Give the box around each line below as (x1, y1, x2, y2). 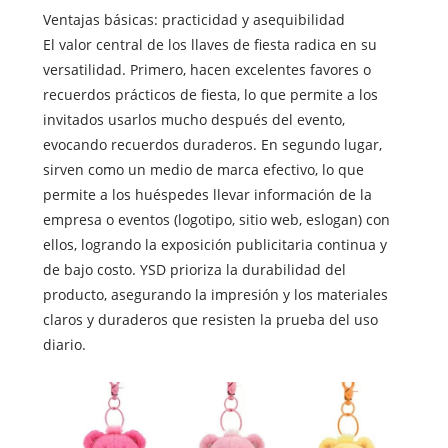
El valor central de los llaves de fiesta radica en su (42, 34, 377, 54)
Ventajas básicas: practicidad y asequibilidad (42, 9, 345, 29)
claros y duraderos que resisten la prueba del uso (42, 309, 378, 329)
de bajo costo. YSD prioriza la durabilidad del (42, 259, 346, 279)
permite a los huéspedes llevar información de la (42, 184, 372, 204)
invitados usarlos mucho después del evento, (42, 109, 345, 129)
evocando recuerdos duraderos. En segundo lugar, (42, 134, 382, 154)
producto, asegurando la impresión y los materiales (42, 284, 388, 304)
